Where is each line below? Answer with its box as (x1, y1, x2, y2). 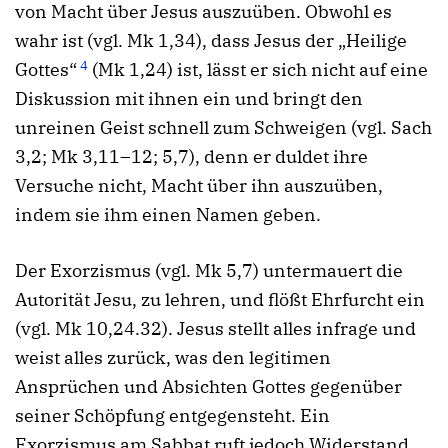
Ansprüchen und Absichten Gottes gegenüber (15, 374, 402, 398)
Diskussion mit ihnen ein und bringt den (15, 87, 363, 111)
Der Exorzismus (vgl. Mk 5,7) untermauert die (15, 258, 403, 282)
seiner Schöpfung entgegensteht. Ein (15, 403, 330, 427)
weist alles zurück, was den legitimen (15, 345, 331, 369)
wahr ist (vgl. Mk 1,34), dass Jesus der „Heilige (15, 29, 407, 53)
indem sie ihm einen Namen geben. (15, 203, 321, 227)
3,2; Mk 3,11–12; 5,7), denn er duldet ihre (15, 145, 368, 169)
